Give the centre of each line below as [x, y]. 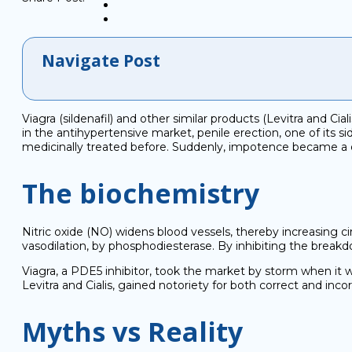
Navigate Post [101, 60]
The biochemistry [141, 193]
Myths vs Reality [132, 332]
